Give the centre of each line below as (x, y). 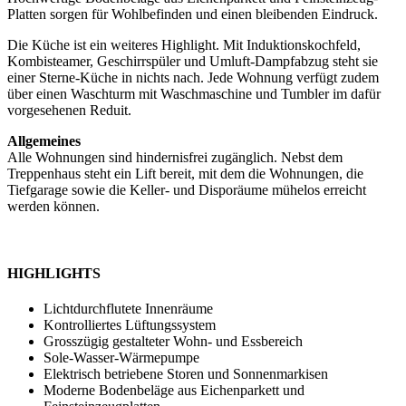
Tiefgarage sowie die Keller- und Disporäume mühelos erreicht (187, 190)
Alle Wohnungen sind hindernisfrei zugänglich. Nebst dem (175, 158)
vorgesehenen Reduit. (69, 111)
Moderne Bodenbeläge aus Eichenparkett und (174, 390)
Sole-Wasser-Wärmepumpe (121, 357)
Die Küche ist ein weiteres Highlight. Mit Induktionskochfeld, (184, 45)
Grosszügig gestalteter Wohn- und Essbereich (173, 341)
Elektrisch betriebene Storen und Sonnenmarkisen (186, 373)
